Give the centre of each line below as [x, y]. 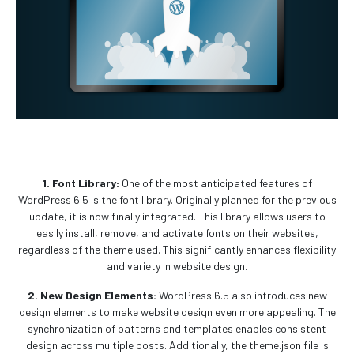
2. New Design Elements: [92, 296]
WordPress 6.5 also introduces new [241, 296]
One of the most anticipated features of [215, 183]
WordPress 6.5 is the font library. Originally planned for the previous [177, 200]
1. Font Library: [81, 183]
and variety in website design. [177, 266]
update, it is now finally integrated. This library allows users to [177, 217]
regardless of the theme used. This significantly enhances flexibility [177, 250]
